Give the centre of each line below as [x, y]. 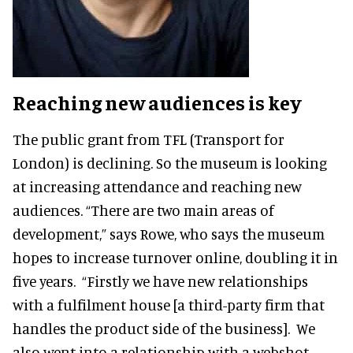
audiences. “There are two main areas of [143, 210]
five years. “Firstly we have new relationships [160, 281]
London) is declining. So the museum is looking [170, 162]
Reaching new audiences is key [157, 102]
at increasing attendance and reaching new [157, 186]
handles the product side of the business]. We [164, 328]
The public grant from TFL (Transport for [149, 139]
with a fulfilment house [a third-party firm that [169, 304]
